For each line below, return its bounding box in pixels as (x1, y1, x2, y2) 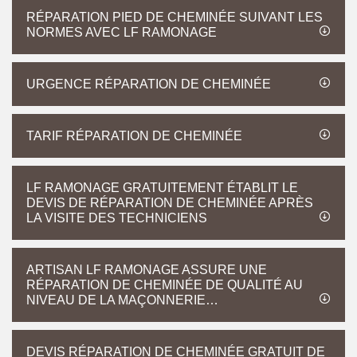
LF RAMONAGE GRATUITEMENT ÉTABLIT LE (26, 181, 298, 194)
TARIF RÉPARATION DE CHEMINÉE (26, 129, 242, 143)
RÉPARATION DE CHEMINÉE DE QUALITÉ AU (26, 278, 303, 292)
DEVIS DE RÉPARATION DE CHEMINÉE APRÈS (26, 196, 313, 210)
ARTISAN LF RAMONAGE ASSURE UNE (26, 263, 267, 277)
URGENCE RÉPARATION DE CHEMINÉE (26, 77, 271, 91)
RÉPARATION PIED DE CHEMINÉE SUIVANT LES (26, 10, 323, 24)
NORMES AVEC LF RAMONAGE (26, 25, 217, 39)
